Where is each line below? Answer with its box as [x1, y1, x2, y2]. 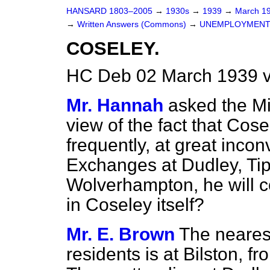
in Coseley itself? [66, 195, 204, 215]
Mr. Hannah [66, 95, 163, 115]
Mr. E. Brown [66, 224, 175, 244]
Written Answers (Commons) [77, 20, 189, 29]
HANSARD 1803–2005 [66, 7, 152, 16]
